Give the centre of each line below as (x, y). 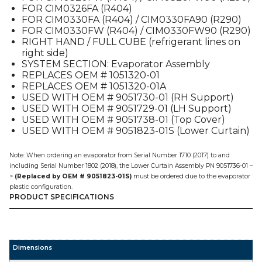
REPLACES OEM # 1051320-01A (94, 86)
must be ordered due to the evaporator (191, 176)
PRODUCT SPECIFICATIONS (62, 197)
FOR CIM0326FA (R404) (77, 8)
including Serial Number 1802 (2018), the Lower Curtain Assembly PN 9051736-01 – (131, 166)
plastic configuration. (41, 187)
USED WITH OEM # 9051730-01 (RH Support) (127, 97)
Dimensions (33, 248)
